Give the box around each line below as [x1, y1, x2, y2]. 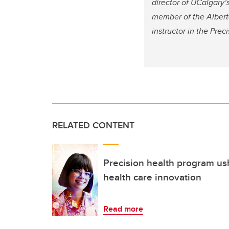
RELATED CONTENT [52, 119, 134, 132]
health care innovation [103, 170, 201, 185]
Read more [103, 203, 143, 215]
